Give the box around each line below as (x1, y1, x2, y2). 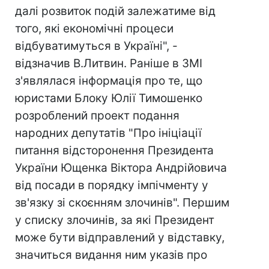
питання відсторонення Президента (15, 144, 214, 157)
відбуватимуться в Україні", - (15, 39, 178, 53)
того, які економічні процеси (15, 22, 174, 35)
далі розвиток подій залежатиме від (15, 4, 216, 18)
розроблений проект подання (15, 109, 180, 122)
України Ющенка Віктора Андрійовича (15, 161, 227, 175)
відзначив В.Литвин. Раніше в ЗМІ (15, 56, 202, 70)
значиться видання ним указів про (15, 248, 207, 262)
